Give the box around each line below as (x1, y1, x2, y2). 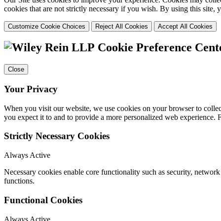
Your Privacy (4, 84, 58, 95)
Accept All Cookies (158, 22, 213, 30)
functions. (4, 177, 35, 185)
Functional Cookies (4, 194, 82, 205)
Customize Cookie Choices (8, 22, 85, 30)
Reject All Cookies (95, 22, 148, 30)
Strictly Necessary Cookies (4, 131, 110, 142)
